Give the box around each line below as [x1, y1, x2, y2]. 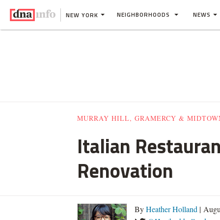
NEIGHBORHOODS [117, 10, 172, 19]
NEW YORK [66, 10, 98, 20]
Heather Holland [146, 204, 197, 214]
